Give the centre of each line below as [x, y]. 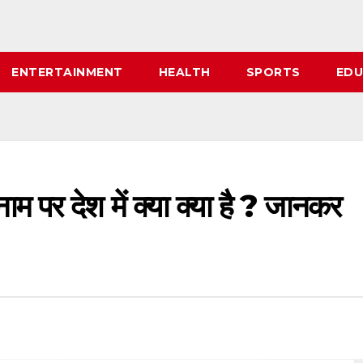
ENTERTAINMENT [67, 72]
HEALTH [184, 72]
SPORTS [273, 72]
